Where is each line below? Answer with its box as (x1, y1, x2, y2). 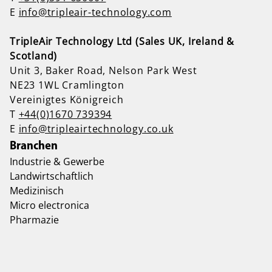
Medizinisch (10, 183, 64, 197)
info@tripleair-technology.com (18, 5, 172, 19)
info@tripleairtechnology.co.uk (18, 121, 174, 135)
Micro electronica (10, 198, 89, 212)
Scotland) (10, 49, 58, 63)
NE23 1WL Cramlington (10, 78, 124, 92)
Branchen (10, 137, 58, 152)
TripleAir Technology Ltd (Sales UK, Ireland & (10, 34, 234, 48)
